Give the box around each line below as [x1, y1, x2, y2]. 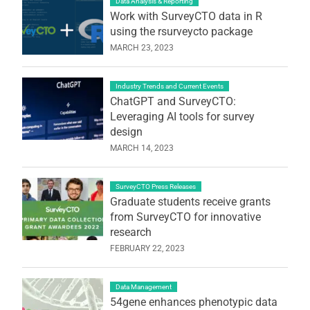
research [109, 225, 152, 239]
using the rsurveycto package [109, 24, 253, 38]
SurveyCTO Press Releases [115, 182, 196, 190]
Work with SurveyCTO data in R [109, 9, 262, 23]
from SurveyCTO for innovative [109, 210, 261, 224]
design [109, 125, 143, 138]
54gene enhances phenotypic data [109, 295, 277, 309]
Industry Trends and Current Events [115, 82, 224, 90]
